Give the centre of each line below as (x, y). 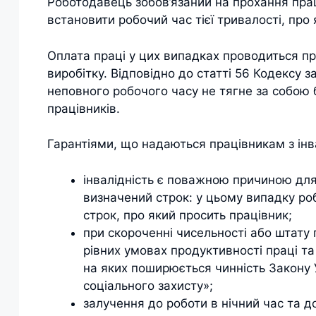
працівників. (84, 108)
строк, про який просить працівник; (188, 215)
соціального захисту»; (148, 285)
